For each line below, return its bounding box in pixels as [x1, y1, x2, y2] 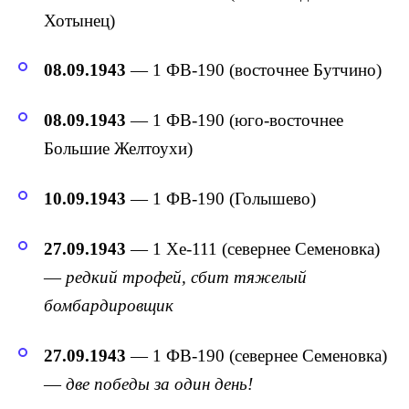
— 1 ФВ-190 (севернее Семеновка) [126, 345, 387, 365]
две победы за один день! [66, 373, 253, 393]
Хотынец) [44, 10, 115, 30]
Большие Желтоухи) [44, 139, 193, 159]
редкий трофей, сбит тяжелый [66, 267, 307, 287]
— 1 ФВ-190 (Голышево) [126, 188, 316, 208]
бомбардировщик [44, 295, 173, 315]
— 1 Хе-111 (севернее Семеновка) [126, 238, 380, 258]
